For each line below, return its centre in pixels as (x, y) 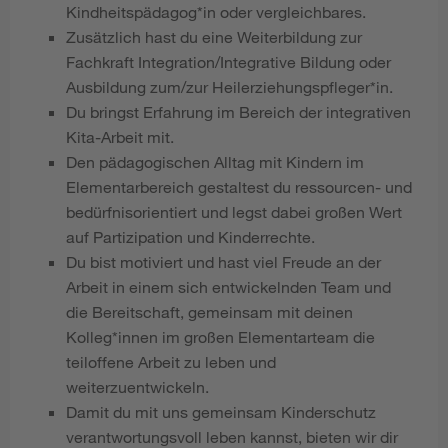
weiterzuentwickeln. (139, 386)
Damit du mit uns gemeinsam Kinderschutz (221, 411)
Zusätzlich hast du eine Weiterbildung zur (214, 36)
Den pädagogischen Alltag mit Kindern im (215, 161)
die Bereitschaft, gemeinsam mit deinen (209, 311)
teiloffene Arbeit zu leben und (171, 361)
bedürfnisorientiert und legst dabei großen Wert (234, 211)
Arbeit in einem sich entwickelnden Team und (228, 286)
